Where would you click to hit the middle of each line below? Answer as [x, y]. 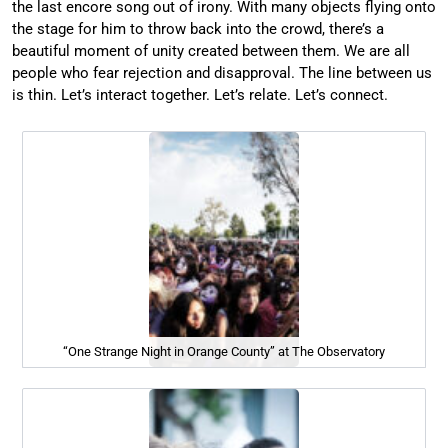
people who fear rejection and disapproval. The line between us [222, 72]
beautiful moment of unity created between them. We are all [211, 50]
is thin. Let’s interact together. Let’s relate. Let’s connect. [200, 94]
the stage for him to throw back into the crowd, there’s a [198, 28]
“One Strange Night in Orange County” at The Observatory [224, 351]
